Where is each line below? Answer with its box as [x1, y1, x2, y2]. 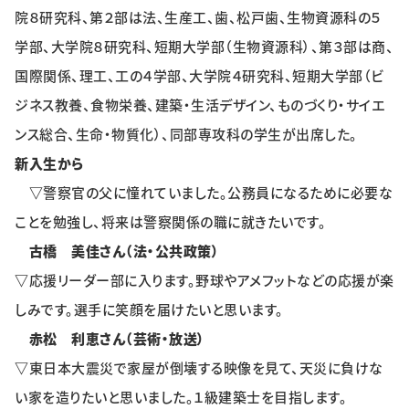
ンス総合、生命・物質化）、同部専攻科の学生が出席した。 [15, 124, 358, 145]
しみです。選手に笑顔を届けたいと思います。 [15, 299, 284, 320]
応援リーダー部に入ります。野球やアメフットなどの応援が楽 [28, 270, 394, 291]
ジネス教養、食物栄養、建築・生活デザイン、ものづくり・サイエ [15, 95, 384, 116]
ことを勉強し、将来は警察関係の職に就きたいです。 [15, 212, 326, 233]
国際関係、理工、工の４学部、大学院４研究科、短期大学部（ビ [15, 66, 384, 87]
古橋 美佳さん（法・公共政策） [28, 241, 219, 262]
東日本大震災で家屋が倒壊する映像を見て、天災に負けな [28, 358, 383, 379]
